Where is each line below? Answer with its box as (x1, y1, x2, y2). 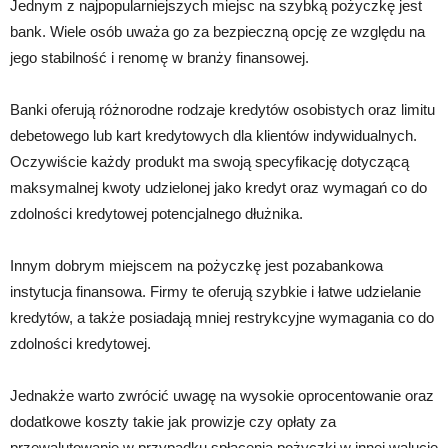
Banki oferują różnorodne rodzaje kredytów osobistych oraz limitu (10, 100, 435, 118)
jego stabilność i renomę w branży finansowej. (10, 48, 309, 66)
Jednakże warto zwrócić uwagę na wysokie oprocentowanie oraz (10, 386, 434, 404)
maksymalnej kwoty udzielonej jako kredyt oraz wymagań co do (10, 178, 427, 196)
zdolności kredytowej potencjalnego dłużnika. (10, 204, 303, 222)
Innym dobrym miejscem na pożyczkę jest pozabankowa (10, 256, 383, 274)
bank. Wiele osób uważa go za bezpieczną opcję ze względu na (10, 22, 425, 40)
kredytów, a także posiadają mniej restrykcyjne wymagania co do (10, 308, 434, 326)
